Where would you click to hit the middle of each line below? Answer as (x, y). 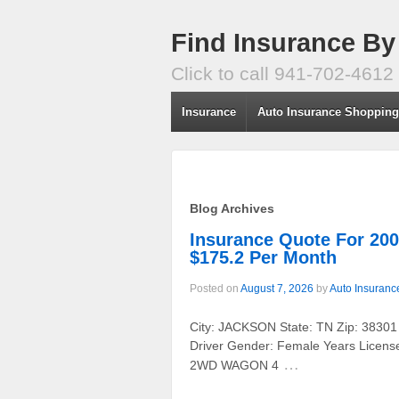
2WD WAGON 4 (234, 366)
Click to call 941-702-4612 (282, 73)
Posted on (215, 288)
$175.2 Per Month (263, 257)
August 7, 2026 (277, 288)
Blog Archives (232, 208)
